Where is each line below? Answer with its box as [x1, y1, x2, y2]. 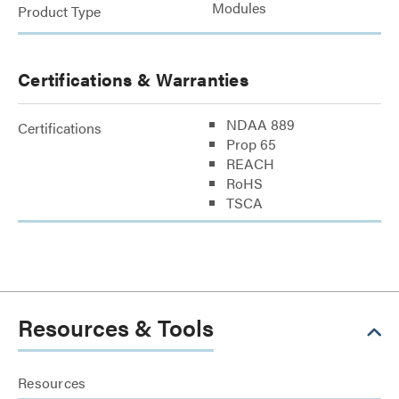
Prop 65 [226, 134, 276, 154]
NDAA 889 [226, 114, 295, 134]
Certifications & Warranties [18, 66, 248, 92]
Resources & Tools [18, 311, 214, 344]
